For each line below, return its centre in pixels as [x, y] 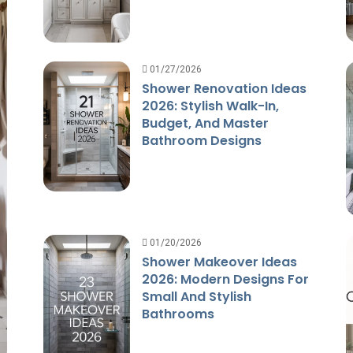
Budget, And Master [205, 123]
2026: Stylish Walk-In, [210, 106]
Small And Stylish [196, 296]
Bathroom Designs [201, 140]
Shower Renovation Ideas [224, 88]
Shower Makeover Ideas [219, 262]
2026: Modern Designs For [225, 279]
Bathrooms [178, 314]
